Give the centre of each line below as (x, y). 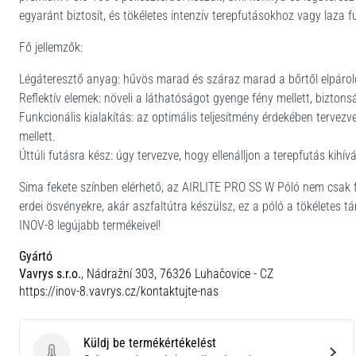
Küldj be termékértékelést (150, 343)
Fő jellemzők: (51, 47)
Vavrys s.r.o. (50, 274)
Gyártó (36, 256)
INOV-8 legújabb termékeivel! (90, 225)
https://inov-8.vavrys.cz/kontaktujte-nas (119, 291)
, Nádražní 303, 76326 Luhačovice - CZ (177, 274)
